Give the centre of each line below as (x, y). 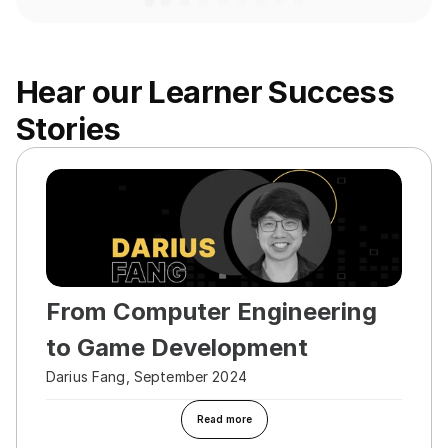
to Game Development (177, 347)
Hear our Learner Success (205, 91)
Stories (68, 128)
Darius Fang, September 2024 (146, 376)
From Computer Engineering (211, 311)
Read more (224, 419)
